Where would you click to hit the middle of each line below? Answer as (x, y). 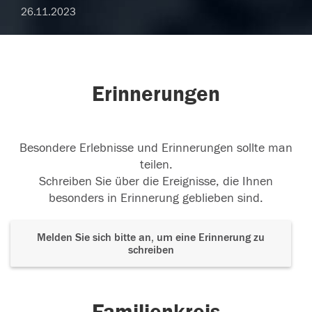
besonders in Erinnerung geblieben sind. (156, 198)
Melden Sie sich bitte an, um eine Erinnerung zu (151, 238)
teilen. (156, 165)
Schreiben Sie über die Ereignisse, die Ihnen (156, 182)
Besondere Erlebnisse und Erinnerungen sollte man (156, 148)
